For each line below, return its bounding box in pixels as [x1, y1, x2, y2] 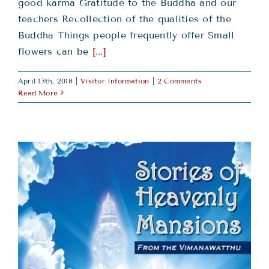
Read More [18, 88, 58, 97]
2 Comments [157, 76, 202, 85]
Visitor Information [80, 76, 150, 85]
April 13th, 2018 [18, 76, 73, 85]
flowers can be [18, 45, 92, 57]
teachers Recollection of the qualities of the [18, 13, 231, 25]
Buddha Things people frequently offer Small [18, 29, 235, 41]
